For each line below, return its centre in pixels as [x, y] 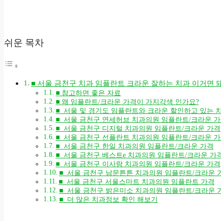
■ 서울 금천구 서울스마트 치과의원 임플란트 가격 [136, 182]
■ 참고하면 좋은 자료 [88, 93]
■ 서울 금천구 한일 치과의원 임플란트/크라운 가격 [134, 146]
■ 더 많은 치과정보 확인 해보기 [108, 199]
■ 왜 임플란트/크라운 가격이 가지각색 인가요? [127, 102]
